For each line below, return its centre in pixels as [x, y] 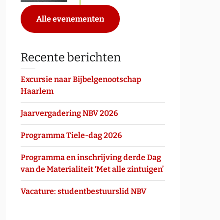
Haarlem [37, 91]
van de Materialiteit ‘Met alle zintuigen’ [92, 169]
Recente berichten [70, 58]
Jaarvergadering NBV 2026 [69, 113]
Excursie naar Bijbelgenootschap [81, 80]
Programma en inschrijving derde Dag [91, 158]
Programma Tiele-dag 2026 [71, 136]
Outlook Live [139, 119]
